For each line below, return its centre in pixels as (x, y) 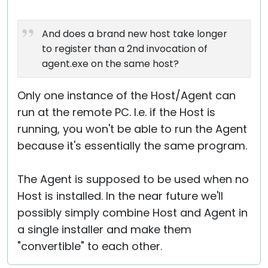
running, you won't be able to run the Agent (132, 129)
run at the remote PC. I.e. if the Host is (116, 112)
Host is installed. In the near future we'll (120, 196)
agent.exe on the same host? (110, 64)
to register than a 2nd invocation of (125, 49)
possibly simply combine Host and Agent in (133, 213)
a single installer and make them (104, 229)
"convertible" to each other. (90, 246)
